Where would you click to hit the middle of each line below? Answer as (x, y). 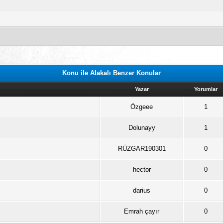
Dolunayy (142, 127)
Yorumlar (206, 89)
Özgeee (142, 107)
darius (142, 190)
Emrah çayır (142, 211)
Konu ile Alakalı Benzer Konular (111, 73)
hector (142, 169)
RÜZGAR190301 (142, 148)
